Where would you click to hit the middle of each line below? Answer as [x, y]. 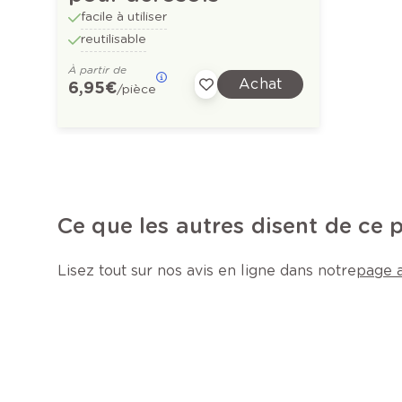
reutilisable [114, 38]
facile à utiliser [124, 16]
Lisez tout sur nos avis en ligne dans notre [207, 270]
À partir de [97, 69]
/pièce [137, 88]
